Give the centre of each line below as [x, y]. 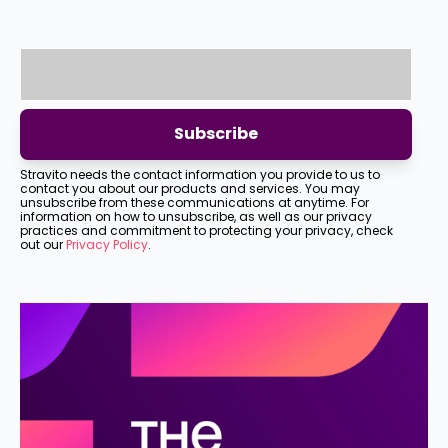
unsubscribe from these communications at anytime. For [194, 202]
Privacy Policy [107, 244]
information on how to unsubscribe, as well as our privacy [196, 216]
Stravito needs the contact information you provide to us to [200, 174]
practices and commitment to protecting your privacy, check [206, 230]
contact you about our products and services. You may [190, 188]
